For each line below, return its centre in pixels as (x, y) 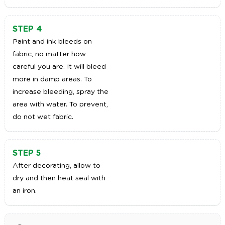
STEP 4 (27, 29)
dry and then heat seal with (59, 179)
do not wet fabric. (43, 117)
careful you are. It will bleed (59, 67)
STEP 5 (26, 153)
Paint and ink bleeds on (52, 42)
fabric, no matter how (49, 54)
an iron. (24, 191)
